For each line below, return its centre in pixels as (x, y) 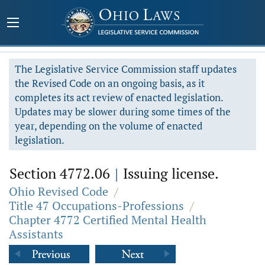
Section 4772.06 (62, 173)
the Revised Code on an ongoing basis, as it (110, 83)
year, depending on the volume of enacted (109, 126)
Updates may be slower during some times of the (123, 112)
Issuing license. (169, 173)
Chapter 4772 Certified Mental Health (108, 220)
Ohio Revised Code (59, 191)
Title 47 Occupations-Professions (96, 206)
